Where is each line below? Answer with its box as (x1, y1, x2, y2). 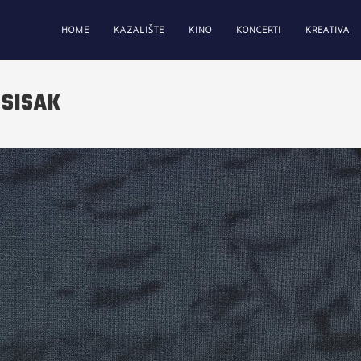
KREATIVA (305, 23, 350, 35)
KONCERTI (236, 23, 281, 35)
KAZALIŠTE (114, 23, 164, 35)
